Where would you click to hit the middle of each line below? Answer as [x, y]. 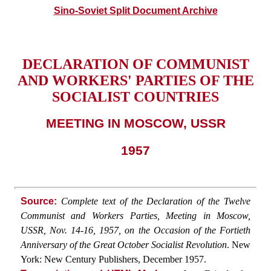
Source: [38, 201]
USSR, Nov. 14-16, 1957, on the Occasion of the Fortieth [135, 230]
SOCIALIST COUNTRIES [135, 96]
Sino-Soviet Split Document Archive [135, 11]
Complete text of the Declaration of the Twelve [156, 201]
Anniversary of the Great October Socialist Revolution [124, 244]
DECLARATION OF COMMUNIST [135, 64]
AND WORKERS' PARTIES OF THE [135, 80]
